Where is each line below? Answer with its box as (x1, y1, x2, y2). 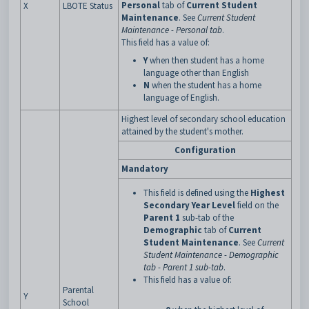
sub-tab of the (180, 212, 234, 223)
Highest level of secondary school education (121, 113, 286, 125)
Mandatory (121, 163, 168, 175)
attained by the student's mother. (121, 126, 243, 137)
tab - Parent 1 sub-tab (143, 261, 223, 273)
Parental (63, 284, 94, 296)
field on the (235, 199, 279, 211)
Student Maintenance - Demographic (143, 249, 279, 261)
